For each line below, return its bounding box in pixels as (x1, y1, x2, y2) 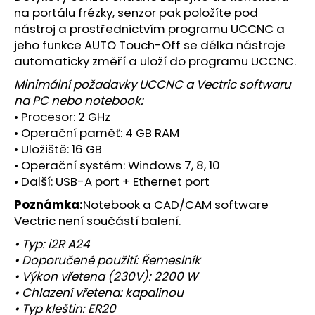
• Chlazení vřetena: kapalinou (14, 284, 184, 302)
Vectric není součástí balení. (14, 212, 181, 230)
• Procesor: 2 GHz (14, 108, 110, 126)
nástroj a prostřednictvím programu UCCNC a (14, 20, 285, 38)
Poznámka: (14, 196, 83, 214)
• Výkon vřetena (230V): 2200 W (14, 268, 198, 285)
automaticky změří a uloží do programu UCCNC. (14, 53, 296, 70)
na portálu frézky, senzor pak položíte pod (14, 4, 258, 22)
